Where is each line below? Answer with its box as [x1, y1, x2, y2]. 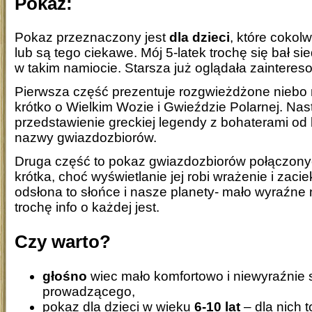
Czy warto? [15, 231, 111, 253]
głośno [42, 268, 87, 283]
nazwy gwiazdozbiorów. [15, 130, 157, 146]
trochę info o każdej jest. [15, 200, 159, 215]
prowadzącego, [42, 283, 135, 299]
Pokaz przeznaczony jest [15, 30, 169, 45]
